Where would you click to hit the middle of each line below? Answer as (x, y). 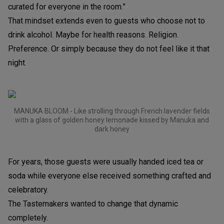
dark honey (112, 129)
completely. (28, 217)
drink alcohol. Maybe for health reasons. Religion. (93, 34)
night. (17, 62)
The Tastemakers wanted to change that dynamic (93, 203)
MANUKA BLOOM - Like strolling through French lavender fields (112, 111)
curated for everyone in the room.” (67, 6)
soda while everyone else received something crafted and (109, 175)
